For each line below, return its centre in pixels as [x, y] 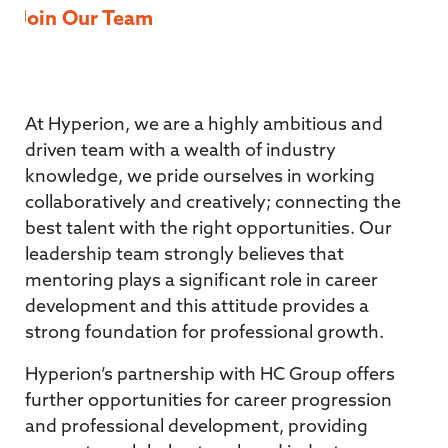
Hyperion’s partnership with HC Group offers [210, 375]
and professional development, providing [196, 427]
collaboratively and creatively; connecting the [213, 203]
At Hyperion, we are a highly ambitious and [204, 125]
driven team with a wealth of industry [180, 151]
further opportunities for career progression [208, 401]
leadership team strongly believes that [184, 255]
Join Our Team [86, 20]
